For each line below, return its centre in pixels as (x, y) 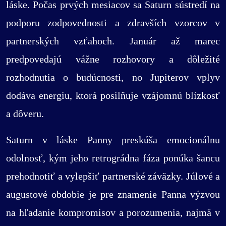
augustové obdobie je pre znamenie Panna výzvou (113, 194)
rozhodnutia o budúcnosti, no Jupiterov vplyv (113, 77)
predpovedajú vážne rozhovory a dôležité (113, 59)
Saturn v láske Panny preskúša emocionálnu (113, 140)
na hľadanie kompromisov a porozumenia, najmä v (113, 212)
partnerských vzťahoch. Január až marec (113, 41)
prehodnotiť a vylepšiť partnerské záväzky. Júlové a (113, 176)
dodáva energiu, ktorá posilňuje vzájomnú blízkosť (113, 95)
